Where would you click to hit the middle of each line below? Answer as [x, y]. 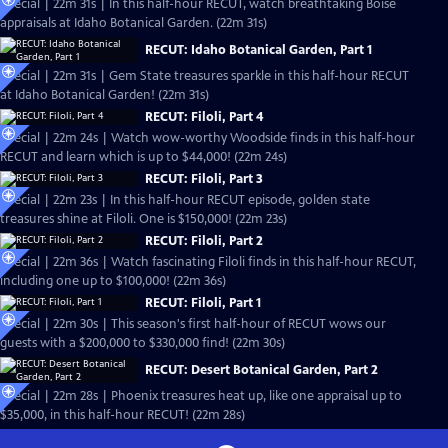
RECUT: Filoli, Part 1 [203, 303]
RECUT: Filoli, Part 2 [204, 241]
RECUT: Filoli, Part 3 [204, 179]
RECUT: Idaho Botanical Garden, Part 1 [258, 50]
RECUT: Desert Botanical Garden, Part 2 [261, 370]
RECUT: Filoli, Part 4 [204, 117]
